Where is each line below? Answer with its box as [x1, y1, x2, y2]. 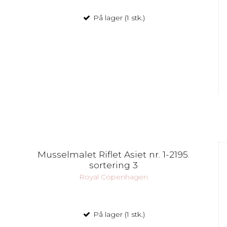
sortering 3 [89, 160, 138, 171]
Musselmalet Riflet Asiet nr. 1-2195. [37, 149, 190, 160]
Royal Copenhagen [79, 172, 148, 181]
